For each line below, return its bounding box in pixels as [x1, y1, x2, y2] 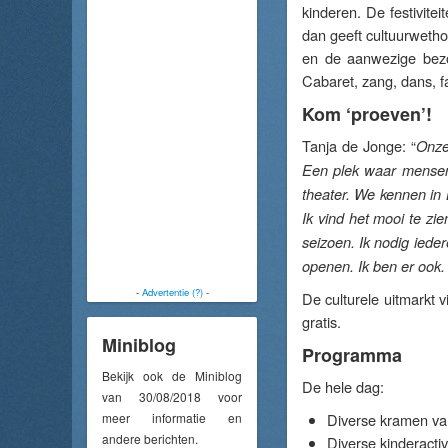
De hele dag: [302, 376, 384, 397]
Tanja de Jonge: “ [302, 135, 416, 156]
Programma [302, 342, 402, 368]
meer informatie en [102, 408, 242, 426]
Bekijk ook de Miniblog [102, 366, 242, 384]
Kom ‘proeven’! [302, 101, 432, 127]
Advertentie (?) [141, 285, 203, 299]
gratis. [302, 311, 341, 332]
